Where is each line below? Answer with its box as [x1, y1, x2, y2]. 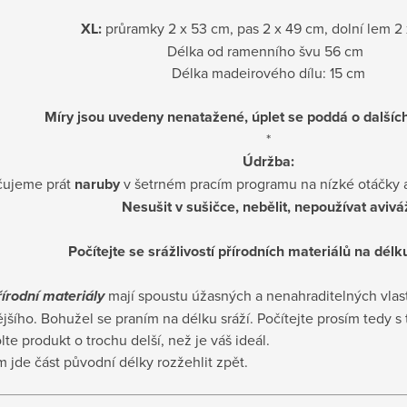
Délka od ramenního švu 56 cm [166, 40, 371, 61]
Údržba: [243, 150, 294, 172]
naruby [74, 173, 120, 194]
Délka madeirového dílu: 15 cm [172, 62, 365, 83]
